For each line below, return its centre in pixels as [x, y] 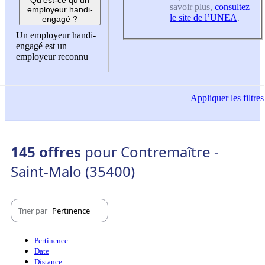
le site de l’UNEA [203, 18]
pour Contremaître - [152, 152]
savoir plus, [192, 7]
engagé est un [41, 46]
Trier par [34, 210]
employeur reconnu [52, 56]
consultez [232, 7]
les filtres [246, 98]
